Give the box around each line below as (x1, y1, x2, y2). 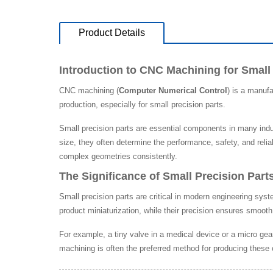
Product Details (79, 27, 145, 38)
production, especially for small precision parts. (59, 99, 225, 109)
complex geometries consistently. (59, 151, 177, 161)
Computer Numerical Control (119, 85, 227, 95)
